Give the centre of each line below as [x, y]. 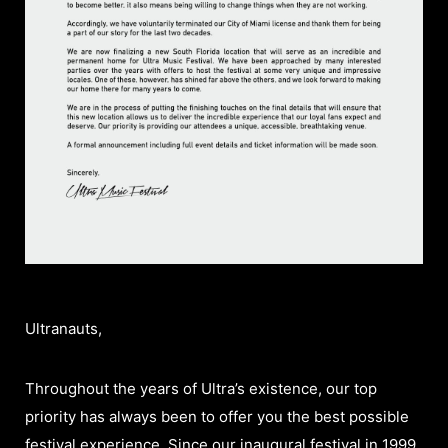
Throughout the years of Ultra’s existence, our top [201, 388]
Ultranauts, [63, 328]
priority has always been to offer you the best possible [217, 416]
